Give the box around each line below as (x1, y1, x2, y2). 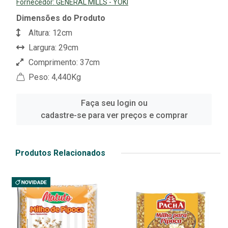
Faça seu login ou (80, 98, 148, 108)
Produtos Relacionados (15, 148, 105, 158)
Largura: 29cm (26, 43, 78, 53)
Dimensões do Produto (16, 13, 105, 23)
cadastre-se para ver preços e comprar (40, 110, 188, 121)
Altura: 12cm (26, 28, 72, 38)
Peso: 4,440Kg (26, 72, 81, 82)
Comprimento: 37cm (26, 58, 100, 68)
